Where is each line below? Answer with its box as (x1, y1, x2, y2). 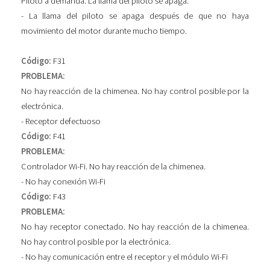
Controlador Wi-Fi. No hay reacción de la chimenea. (21, 160, 206, 172)
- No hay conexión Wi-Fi (21, 175, 105, 187)
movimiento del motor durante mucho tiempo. (21, 25, 187, 36)
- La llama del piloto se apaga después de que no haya (21, 10, 249, 21)
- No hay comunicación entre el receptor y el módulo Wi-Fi (21, 251, 228, 262)
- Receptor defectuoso (21, 115, 101, 127)
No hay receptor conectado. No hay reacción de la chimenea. (21, 221, 249, 232)
